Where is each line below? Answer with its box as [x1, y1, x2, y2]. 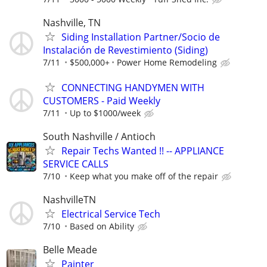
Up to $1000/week [70, 107, 141, 119]
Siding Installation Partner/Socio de [61, 30, 220, 44]
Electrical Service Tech [61, 207, 160, 221]
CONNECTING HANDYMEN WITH [61, 80, 204, 94]
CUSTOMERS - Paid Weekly [43, 94, 160, 107]
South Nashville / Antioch [43, 129, 156, 143]
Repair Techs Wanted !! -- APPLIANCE [61, 144, 224, 157]
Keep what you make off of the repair [70, 170, 218, 182]
